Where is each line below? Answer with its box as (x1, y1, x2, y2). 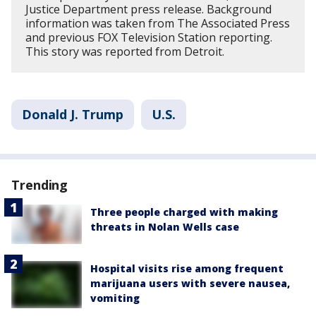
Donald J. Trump (22, 105, 123, 123)
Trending (11, 176, 68, 193)
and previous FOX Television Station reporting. (25, 29, 272, 45)
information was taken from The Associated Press (25, 15, 290, 31)
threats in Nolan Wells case (90, 219, 239, 233)
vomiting (90, 291, 140, 305)
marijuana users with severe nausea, (90, 276, 290, 291)
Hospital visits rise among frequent (90, 262, 284, 276)
